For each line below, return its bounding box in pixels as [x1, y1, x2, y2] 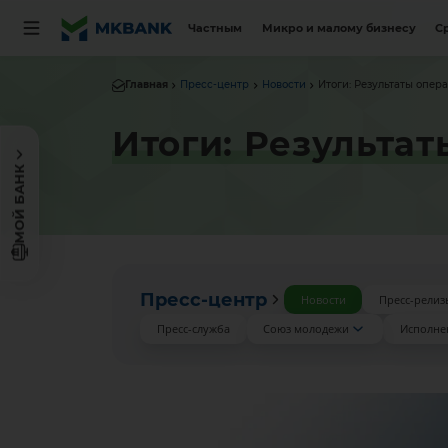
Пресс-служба [156, 321, 230, 337]
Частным [188, 21, 243, 35]
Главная [124, 79, 168, 91]
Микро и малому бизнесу [261, 21, 416, 35]
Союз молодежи [263, 321, 350, 337]
